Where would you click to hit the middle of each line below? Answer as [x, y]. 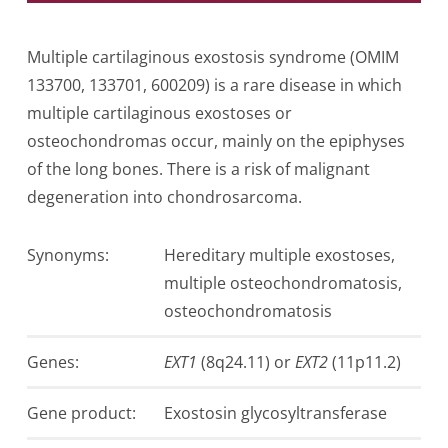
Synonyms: [67, 255]
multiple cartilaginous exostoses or [159, 113]
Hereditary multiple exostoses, [279, 255]
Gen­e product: [81, 413]
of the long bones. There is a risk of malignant [198, 169]
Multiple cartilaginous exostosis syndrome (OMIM [212, 57]
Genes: [52, 362]
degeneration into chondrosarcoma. [164, 197]
